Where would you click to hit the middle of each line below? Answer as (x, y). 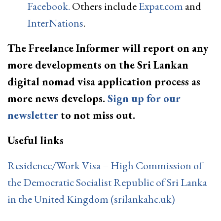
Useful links (36, 141)
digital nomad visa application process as (104, 82)
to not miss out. (97, 115)
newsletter (33, 115)
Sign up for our (144, 99)
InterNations (55, 23)
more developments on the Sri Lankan (98, 65)
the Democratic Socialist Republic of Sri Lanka (107, 183)
